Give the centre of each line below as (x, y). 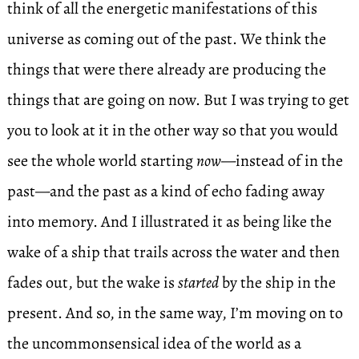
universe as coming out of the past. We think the (166, 39)
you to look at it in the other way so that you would (172, 130)
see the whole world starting (101, 161)
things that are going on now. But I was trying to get (178, 100)
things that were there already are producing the (166, 69)
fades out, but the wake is (92, 282)
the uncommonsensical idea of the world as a (154, 343)
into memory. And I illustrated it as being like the (169, 222)
